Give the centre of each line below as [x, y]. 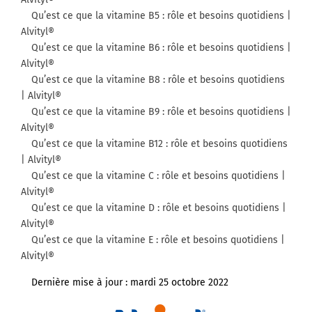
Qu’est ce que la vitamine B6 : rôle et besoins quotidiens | [161, 47]
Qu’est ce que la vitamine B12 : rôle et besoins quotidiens [159, 143]
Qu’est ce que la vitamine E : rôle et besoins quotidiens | [158, 240]
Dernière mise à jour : [81, 282]
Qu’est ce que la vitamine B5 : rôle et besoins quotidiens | [161, 15]
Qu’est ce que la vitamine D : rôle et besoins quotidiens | [159, 208]
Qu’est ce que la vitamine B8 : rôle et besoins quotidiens [158, 79]
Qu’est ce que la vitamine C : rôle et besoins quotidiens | [158, 175]
